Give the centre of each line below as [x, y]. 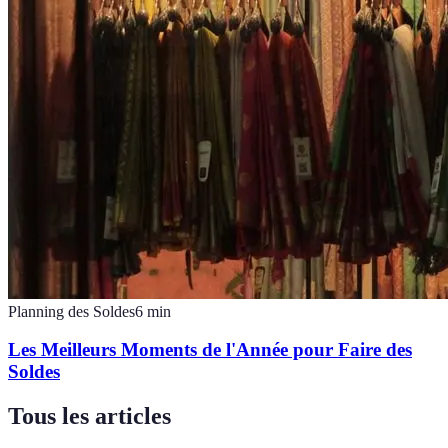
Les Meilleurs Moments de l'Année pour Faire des [210, 350]
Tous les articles [89, 416]
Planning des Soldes [71, 311]
